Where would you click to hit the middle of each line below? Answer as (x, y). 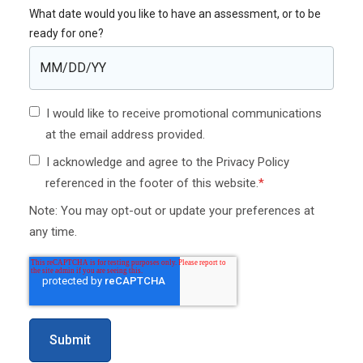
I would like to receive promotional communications (184, 113)
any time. (53, 232)
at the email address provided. (125, 135)
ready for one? (66, 33)
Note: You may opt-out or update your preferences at (172, 211)
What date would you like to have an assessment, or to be (175, 14)
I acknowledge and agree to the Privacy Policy (168, 162)
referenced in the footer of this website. (152, 183)
